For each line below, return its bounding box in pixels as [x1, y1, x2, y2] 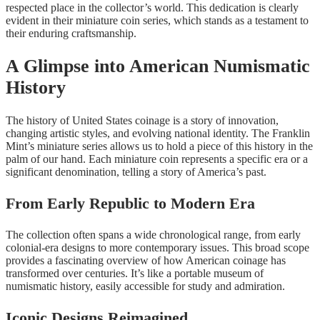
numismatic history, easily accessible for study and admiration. [6, 279, 285, 292]
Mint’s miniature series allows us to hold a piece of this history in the [6, 139, 313, 152]
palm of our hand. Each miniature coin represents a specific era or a [6, 152, 308, 165]
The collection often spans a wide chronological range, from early [6, 228, 301, 241]
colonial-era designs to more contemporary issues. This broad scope [6, 241, 309, 254]
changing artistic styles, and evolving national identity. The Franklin [6, 126, 310, 139]
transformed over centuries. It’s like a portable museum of [6, 266, 264, 279]
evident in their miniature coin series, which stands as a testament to [6, 14, 309, 27]
